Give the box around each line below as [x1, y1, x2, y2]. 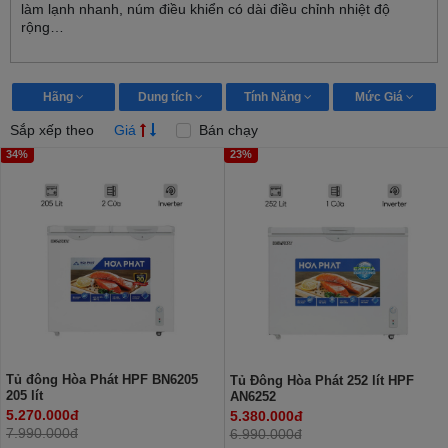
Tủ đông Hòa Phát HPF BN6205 [6, 371, 198, 387]
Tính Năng [243, 90, 304, 104]
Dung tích [138, 90, 195, 104]
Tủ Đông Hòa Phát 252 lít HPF [229, 372, 414, 388]
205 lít [6, 387, 43, 403]
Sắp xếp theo [10, 122, 94, 138]
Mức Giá [355, 90, 406, 104]
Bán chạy [195, 122, 258, 138]
